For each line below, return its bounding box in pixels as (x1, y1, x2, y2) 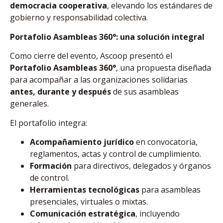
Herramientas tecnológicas (30, 184, 139, 195)
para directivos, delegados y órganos (72, 160, 211, 171)
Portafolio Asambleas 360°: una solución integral (10, 31, 205, 42)
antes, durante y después (10, 86, 111, 98)
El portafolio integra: (10, 117, 87, 128)
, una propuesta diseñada (116, 62, 211, 74)
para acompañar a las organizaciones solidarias (10, 74, 188, 86)
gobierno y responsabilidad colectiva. (10, 12, 148, 23)
